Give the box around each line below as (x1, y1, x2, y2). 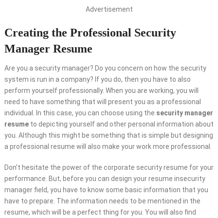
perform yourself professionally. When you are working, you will (4, 87, 199, 94)
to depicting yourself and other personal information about (28, 120, 214, 128)
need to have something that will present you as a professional (4, 98, 201, 106)
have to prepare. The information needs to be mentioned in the (4, 197, 200, 205)
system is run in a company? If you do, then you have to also (4, 75, 191, 83)
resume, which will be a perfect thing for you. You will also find (4, 208, 196, 216)
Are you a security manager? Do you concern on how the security (4, 64, 206, 72)
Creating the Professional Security (4, 26, 176, 39)
